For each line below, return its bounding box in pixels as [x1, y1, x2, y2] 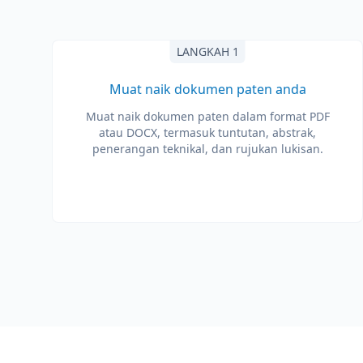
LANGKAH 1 [176, 44, 239, 59]
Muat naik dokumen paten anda [109, 80, 306, 98]
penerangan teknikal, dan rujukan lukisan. [92, 141, 323, 156]
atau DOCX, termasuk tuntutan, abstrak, [99, 125, 316, 140]
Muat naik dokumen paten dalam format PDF [85, 109, 330, 124]
